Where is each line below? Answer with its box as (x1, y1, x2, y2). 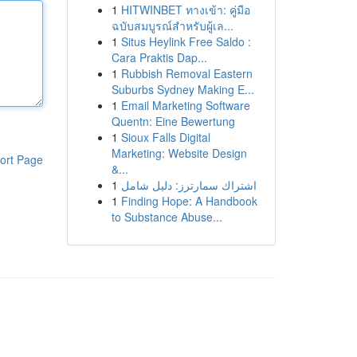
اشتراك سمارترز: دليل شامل (120, 177, 257, 193)
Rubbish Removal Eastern (120, 65, 253, 81)
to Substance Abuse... (111, 209, 222, 225)
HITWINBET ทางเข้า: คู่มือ (120, 2, 250, 18)
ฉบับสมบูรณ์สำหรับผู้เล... (111, 18, 233, 33)
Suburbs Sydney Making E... (111, 81, 254, 97)
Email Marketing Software (120, 97, 250, 113)
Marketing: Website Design (111, 145, 247, 161)
